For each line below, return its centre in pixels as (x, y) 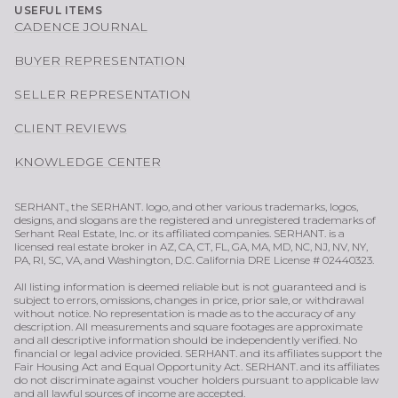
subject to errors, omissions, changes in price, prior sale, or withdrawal (189, 300)
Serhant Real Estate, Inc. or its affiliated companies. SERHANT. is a (179, 234)
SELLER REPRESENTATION (103, 95)
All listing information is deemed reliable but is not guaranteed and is (190, 287)
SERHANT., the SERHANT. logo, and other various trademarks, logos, (186, 207)
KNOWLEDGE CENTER (88, 162)
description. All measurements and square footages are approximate (188, 327)
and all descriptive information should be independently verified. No (186, 340)
